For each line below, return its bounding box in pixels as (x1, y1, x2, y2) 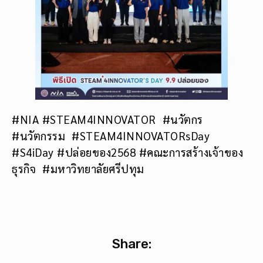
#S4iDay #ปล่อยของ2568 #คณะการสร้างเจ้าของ (12, 144, 243, 159)
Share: (112, 236, 151, 252)
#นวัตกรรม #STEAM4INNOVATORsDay (12, 128, 210, 143)
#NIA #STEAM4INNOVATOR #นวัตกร (12, 112, 203, 126)
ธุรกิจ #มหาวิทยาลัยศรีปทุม (12, 161, 144, 176)
